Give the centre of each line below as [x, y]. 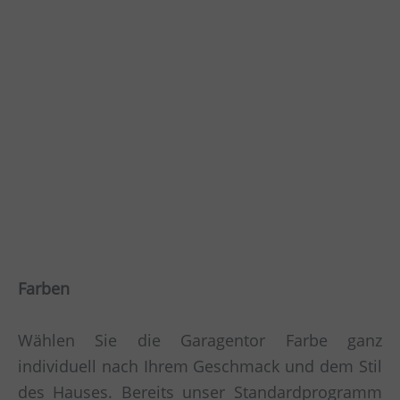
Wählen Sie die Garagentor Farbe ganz [200, 341]
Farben [44, 289]
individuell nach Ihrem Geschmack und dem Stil [200, 367]
